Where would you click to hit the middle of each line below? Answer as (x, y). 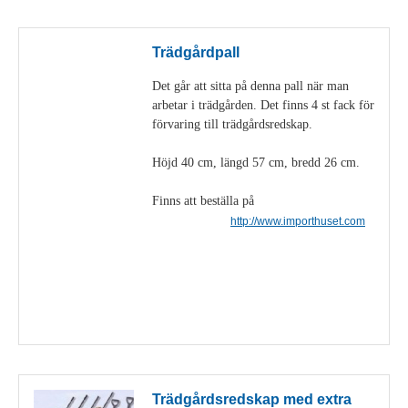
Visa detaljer (334, 319)
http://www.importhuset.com (298, 221)
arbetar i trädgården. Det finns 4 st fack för (263, 104)
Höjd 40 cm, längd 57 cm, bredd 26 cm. (256, 162)
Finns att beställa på (203, 200)
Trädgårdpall (196, 53)
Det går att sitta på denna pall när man (250, 85)
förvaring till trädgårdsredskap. (232, 123)
